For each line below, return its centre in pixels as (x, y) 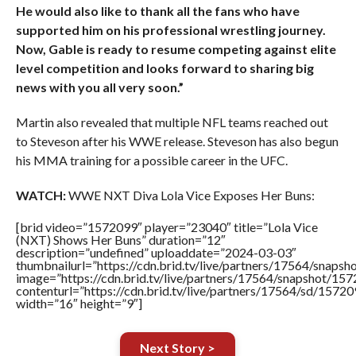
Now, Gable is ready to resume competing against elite (176, 49)
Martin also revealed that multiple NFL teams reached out (172, 122)
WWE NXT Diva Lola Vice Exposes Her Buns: (190, 195)
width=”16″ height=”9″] (79, 303)
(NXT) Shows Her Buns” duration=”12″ (120, 240)
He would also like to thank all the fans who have (157, 11)
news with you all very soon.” (99, 87)
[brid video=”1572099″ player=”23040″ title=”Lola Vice (166, 227)
